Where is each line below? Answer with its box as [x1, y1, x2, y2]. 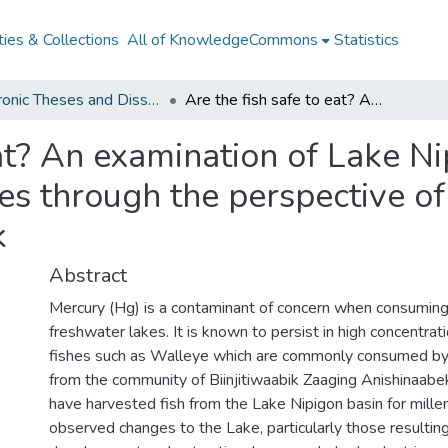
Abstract [49, 262, 127, 289]
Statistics [334, 29, 400, 51]
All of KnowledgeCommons [127, 29, 319, 51]
